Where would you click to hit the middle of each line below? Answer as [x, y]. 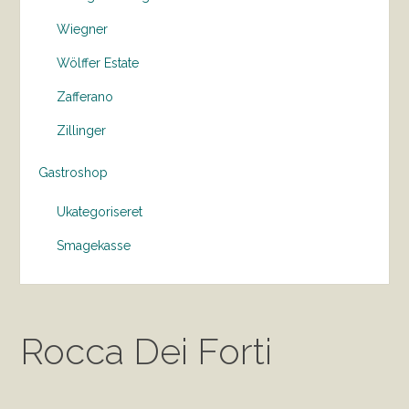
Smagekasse [94, 246]
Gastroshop [73, 173]
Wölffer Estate [98, 63]
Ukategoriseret [100, 212]
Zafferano [85, 97]
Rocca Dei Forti [147, 351]
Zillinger [82, 131]
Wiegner [83, 29]
